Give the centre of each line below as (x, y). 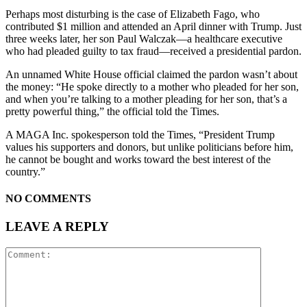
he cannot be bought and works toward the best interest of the (138, 159)
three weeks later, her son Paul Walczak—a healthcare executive (144, 38)
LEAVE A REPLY (57, 227)
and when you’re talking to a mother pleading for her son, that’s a (146, 99)
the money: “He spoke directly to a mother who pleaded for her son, (152, 86)
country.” (25, 171)
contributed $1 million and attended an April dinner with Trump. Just (153, 26)
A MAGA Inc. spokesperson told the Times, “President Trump (140, 134)
